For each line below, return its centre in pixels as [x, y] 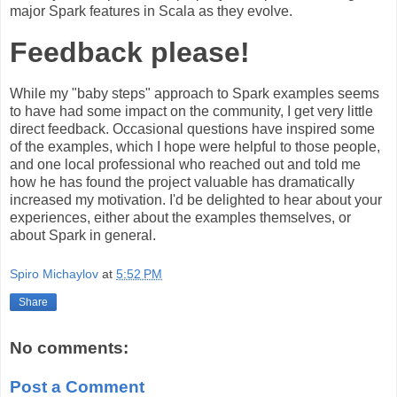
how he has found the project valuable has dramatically [182, 183]
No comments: [69, 348]
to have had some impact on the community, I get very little [191, 112]
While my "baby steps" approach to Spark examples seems [195, 94]
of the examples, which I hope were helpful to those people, [195, 147]
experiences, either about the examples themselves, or [180, 218]
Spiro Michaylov [54, 273]
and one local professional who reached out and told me [185, 165]
